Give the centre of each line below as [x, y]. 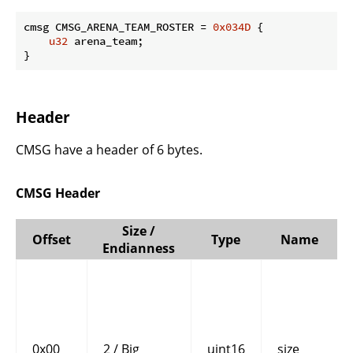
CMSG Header [58, 193]
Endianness [139, 248]
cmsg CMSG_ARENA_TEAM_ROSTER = [118, 26]
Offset [52, 239]
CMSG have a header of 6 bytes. [109, 150]
